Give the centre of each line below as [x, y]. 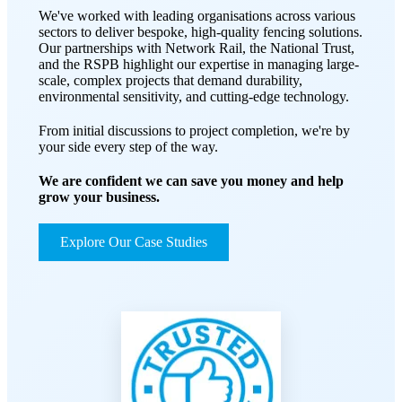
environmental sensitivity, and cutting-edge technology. [194, 96]
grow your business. [99, 197]
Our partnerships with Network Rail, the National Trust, [197, 48]
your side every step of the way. [128, 146]
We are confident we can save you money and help [191, 180]
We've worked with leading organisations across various [197, 15]
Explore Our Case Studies [134, 241]
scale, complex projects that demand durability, [170, 80]
